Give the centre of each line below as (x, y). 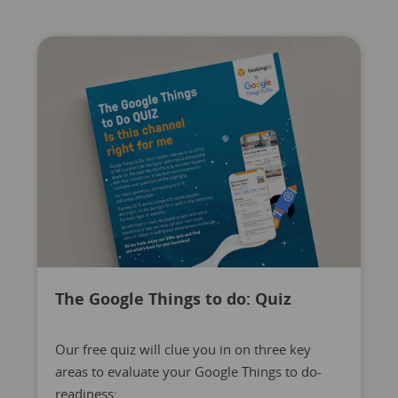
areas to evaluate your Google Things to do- (188, 371)
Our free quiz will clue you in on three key (183, 349)
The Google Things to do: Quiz (173, 298)
